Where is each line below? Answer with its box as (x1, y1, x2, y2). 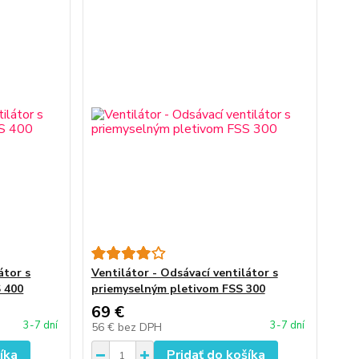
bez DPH (117, 320, 162, 335)
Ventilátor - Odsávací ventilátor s (91, 265, 278, 280)
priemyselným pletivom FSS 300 (91, 281, 265, 296)
